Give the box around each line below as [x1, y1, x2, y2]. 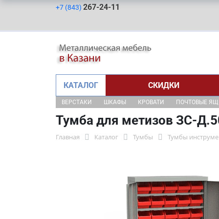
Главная [56, 132, 80, 141]
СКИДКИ [148, 81, 179, 90]
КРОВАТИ [138, 99, 164, 106]
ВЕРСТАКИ [62, 99, 92, 106]
